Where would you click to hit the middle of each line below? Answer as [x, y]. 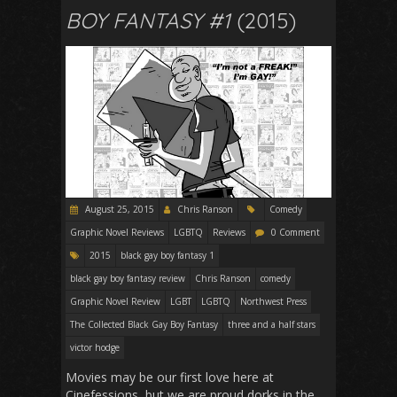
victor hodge [95, 347]
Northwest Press [273, 301]
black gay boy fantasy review [128, 278]
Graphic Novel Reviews [117, 232]
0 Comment [296, 232]
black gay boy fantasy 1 [167, 255]
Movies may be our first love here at [170, 377]
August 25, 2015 [118, 209]
